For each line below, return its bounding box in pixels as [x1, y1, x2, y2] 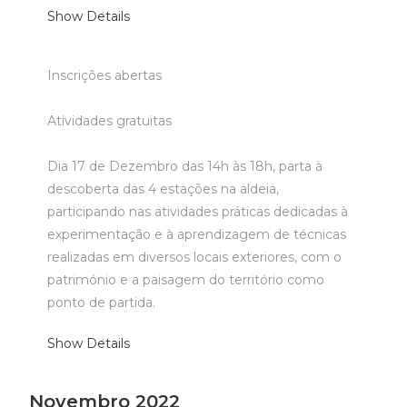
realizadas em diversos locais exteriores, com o [47, 249, 342, 265]
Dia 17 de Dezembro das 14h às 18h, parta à [47, 158, 323, 174]
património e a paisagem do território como [47, 272, 325, 288]
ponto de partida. [47, 294, 156, 311]
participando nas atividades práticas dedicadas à [47, 203, 349, 220]
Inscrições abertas [47, 67, 163, 84]
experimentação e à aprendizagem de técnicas [47, 226, 347, 243]
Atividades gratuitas [47, 113, 173, 129]
